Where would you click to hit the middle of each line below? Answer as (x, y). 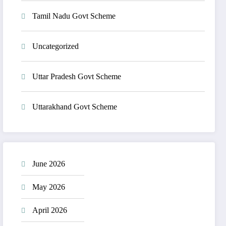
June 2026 (49, 164)
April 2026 (50, 210)
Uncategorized (56, 46)
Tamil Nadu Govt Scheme (74, 16)
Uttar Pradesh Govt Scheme (77, 76)
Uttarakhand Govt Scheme (75, 106)
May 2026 (49, 187)
